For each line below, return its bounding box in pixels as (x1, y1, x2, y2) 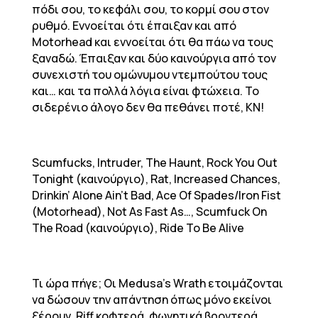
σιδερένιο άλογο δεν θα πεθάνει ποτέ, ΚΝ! (31, 99, 264, 115)
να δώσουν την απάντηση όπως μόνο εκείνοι (31, 292, 272, 307)
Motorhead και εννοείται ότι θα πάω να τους (31, 34, 273, 50)
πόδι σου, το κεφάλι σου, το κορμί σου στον (31, 1, 269, 17)
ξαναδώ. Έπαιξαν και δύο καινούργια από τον (31, 50, 276, 66)
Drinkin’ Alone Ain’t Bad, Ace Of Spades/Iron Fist (31, 187, 281, 203)
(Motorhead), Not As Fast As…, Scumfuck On (31, 204, 267, 219)
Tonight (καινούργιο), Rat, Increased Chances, (31, 171, 280, 187)
